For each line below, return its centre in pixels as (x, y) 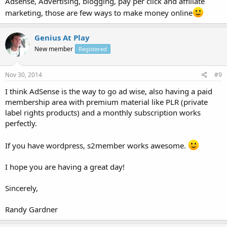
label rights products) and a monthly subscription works (103, 112)
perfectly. (21, 123)
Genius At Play (62, 37)
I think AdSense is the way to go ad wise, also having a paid (109, 91)
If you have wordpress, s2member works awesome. (97, 145)
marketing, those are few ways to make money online (99, 12)
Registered (93, 49)
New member (54, 49)
